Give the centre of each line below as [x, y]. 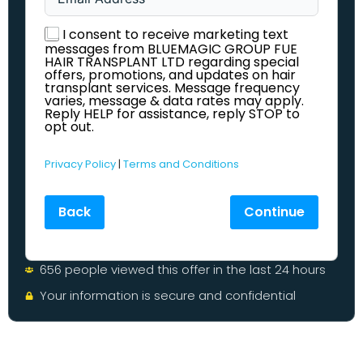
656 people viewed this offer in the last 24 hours [182, 269]
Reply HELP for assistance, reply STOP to [172, 113]
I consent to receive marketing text [175, 34]
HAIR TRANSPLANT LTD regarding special [172, 62]
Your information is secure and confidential [167, 295]
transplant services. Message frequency [172, 88]
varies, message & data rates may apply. [174, 100]
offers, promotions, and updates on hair [170, 75]
